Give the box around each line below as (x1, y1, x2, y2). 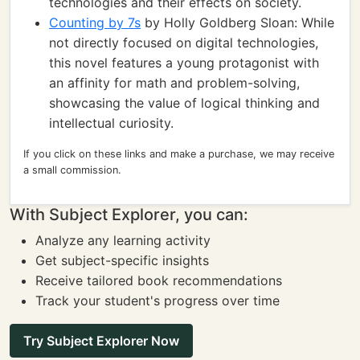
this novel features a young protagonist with (49, 55, 319, 71)
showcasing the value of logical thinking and (49, 95, 320, 111)
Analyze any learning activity (35, 232, 211, 248)
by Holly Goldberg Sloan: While (141, 14, 334, 31)
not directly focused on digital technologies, (49, 35, 318, 51)
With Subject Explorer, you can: (10, 205, 248, 224)
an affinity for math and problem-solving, (49, 75, 300, 91)
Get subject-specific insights (35, 252, 209, 268)
